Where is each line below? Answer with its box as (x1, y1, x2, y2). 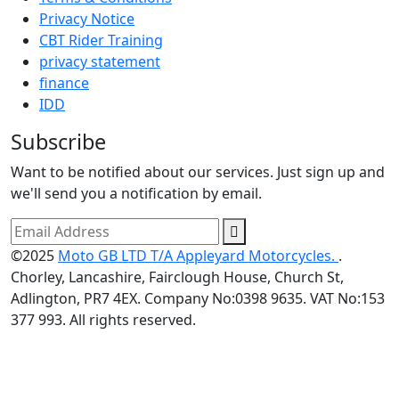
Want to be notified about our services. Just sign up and (11, 162, 385, 183)
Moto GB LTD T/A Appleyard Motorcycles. (58, 246, 338, 266)
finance (39, 73, 89, 94)
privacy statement (39, 52, 160, 72)
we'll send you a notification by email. (11, 183, 262, 204)
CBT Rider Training (39, 30, 163, 51)
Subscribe (11, 127, 106, 157)
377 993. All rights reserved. (11, 310, 196, 330)
